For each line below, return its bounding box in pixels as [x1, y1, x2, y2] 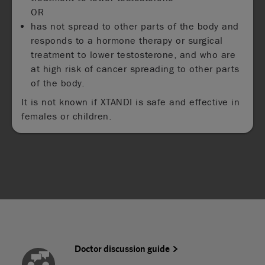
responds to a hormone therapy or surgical [31, 34, 223, 46]
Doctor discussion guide [75, 243, 170, 254]
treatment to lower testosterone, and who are [31, 49, 236, 60]
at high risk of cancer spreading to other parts [31, 63, 240, 75]
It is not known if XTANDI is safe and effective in [21, 96, 240, 108]
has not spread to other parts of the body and [31, 20, 239, 32]
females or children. [21, 110, 112, 122]
